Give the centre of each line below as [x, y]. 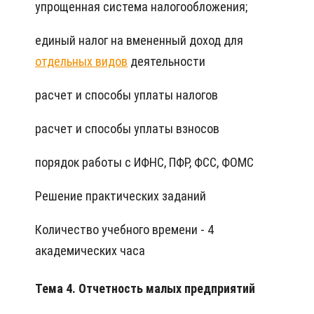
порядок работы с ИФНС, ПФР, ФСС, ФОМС [144, 162]
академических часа [90, 250]
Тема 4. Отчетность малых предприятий [145, 288]
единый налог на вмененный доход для [139, 40]
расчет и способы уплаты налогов [127, 95]
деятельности [166, 61]
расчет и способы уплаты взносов [127, 128]
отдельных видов [81, 61]
